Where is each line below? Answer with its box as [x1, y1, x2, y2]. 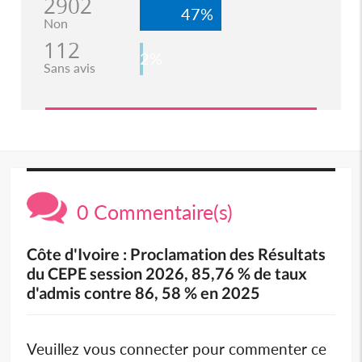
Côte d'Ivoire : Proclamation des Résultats [27, 243, 326, 263]
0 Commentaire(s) [67, 199, 234, 224]
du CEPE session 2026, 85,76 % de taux [27, 263, 308, 283]
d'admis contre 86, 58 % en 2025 [27, 282, 261, 302]
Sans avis [43, 59, 95, 75]
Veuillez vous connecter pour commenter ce [27, 339, 327, 358]
